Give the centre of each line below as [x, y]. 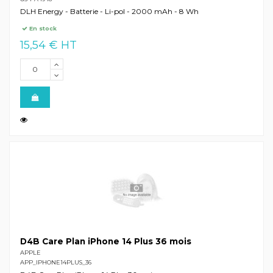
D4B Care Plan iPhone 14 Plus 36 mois [105, 242]
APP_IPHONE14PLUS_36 [55, 263]
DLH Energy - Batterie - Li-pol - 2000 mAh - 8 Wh [109, 11]
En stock [42, 29]
